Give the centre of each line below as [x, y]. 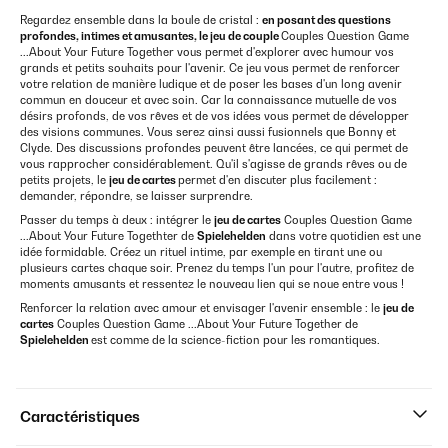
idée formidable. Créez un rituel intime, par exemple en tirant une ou [201, 252]
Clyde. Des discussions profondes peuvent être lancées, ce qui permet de [214, 148]
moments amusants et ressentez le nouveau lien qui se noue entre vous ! [212, 284]
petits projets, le [64, 180]
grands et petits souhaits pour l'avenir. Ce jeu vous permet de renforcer [210, 68]
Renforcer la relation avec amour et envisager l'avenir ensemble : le [201, 308]
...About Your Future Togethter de [108, 236]
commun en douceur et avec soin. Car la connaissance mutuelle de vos [208, 100]
